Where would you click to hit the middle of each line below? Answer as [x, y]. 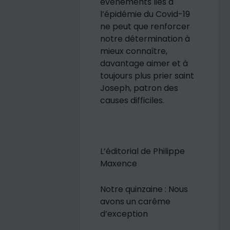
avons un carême [136, 201]
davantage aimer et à [144, 64]
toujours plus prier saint [147, 76]
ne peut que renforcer [145, 27]
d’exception [124, 214]
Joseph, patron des [139, 88]
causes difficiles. [132, 101]
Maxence [119, 164]
